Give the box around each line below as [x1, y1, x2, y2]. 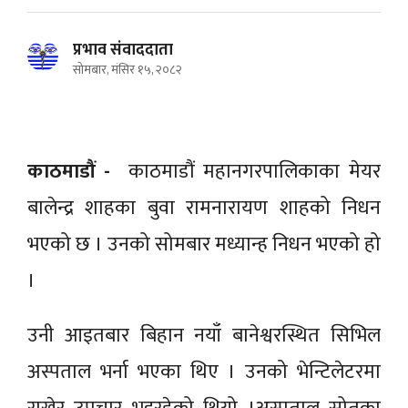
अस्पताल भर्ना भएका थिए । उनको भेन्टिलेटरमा [27, 355, 381, 389]
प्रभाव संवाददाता [73, 36, 173, 64]
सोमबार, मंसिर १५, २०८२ [73, 59, 182, 80]
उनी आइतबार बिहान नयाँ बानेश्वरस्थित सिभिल [27, 319, 381, 352]
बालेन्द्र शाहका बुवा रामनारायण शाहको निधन [27, 191, 381, 225]
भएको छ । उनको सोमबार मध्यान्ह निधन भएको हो [27, 228, 381, 261]
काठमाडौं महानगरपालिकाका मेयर [110, 155, 381, 189]
